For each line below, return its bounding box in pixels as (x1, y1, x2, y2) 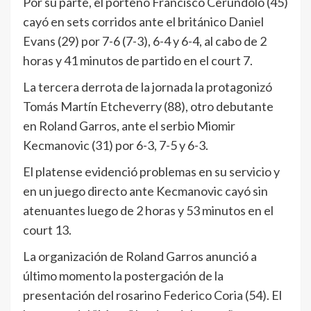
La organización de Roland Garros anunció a (23, 248, 257, 264)
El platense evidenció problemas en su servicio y (23, 163, 280, 179)
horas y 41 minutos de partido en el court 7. (23, 52, 253, 68)
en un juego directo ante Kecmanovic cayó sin (23, 183, 268, 199)
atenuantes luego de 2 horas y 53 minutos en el (23, 202, 274, 218)
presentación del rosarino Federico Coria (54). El (23, 287, 282, 303)
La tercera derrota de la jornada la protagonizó (23, 78, 272, 94)
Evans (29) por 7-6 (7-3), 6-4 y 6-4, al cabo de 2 (23, 33, 267, 49)
